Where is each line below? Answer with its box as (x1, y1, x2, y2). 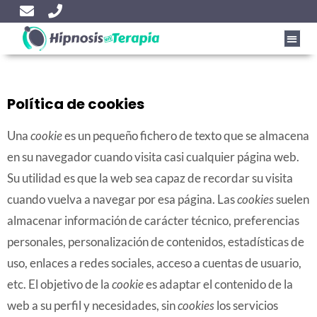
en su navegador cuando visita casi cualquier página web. (7, 149, 299, 164)
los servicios (214, 298, 278, 313)
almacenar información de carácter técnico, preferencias (7, 213, 299, 228)
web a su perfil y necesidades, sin (7, 298, 178, 313)
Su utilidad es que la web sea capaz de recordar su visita (7, 171, 293, 185)
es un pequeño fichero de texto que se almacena (62, 128, 309, 143)
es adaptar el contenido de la (144, 277, 293, 292)
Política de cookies (7, 94, 144, 114)
